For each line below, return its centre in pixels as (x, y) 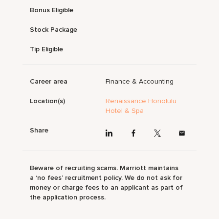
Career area (49, 82)
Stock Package (54, 30)
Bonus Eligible (52, 10)
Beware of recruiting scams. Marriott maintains (104, 168)
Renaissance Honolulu (141, 101)
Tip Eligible (47, 49)
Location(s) (48, 101)
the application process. (68, 197)
